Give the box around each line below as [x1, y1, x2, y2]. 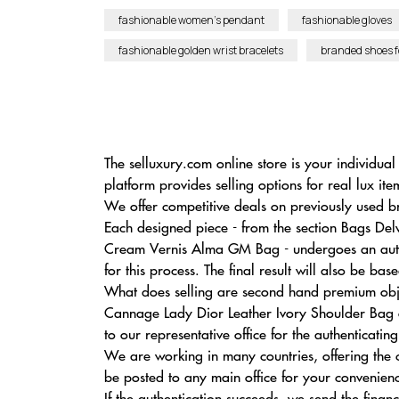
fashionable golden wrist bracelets [118, 43, 283, 58]
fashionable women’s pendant [118, 12, 265, 28]
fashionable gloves [302, 12, 392, 28]
